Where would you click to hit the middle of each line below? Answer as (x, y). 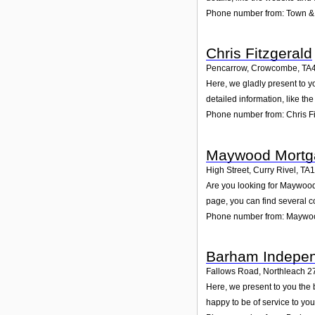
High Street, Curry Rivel (251, 170)
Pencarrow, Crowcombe (252, 69)
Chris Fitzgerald (259, 53)
